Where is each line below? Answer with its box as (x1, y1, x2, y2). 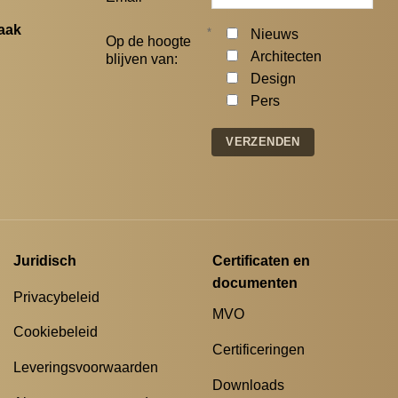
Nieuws (251, 27, 299, 43)
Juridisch (13, 253, 76, 269)
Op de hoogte (106, 34, 192, 50)
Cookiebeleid (13, 323, 98, 339)
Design (251, 71, 297, 87)
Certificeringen (212, 341, 305, 357)
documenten (212, 275, 298, 291)
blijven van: (106, 52, 179, 68)
